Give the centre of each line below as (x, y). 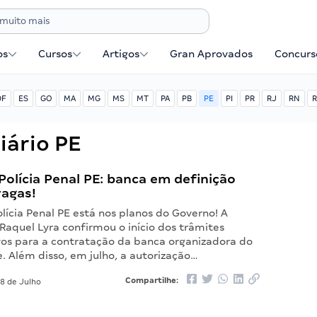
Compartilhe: (152, 280)
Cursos (56, 54)
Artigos (121, 54)
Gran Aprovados (212, 54)
